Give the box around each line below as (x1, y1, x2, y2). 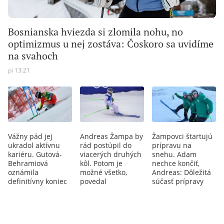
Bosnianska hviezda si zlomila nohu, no (8, 25, 183, 38)
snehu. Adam (152, 149, 196, 159)
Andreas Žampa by (80, 131, 143, 141)
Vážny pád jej (8, 131, 52, 141)
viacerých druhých (80, 149, 141, 159)
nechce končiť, (152, 158, 199, 168)
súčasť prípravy (152, 176, 203, 186)
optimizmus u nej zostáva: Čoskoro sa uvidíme (8, 37, 213, 50)
